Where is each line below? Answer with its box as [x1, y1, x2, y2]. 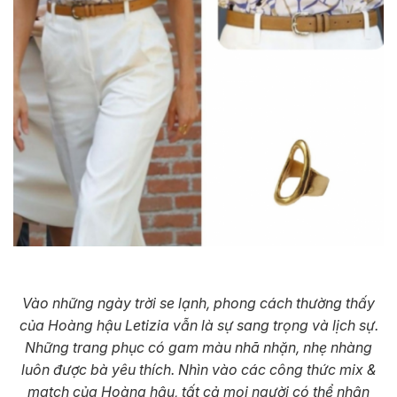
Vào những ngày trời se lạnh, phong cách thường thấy [22, 294, 375, 313]
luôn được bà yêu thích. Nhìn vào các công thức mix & [20, 361, 377, 379]
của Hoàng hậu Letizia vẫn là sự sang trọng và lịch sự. [19, 316, 378, 335]
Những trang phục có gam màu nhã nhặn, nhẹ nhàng [25, 339, 372, 357]
